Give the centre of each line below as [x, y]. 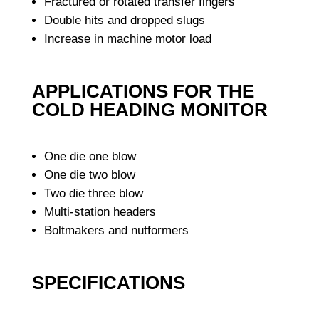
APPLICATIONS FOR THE [143, 91]
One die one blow [90, 157]
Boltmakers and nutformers [116, 231]
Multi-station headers [100, 212]
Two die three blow [93, 194]
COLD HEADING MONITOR [150, 110]
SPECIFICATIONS [108, 283]
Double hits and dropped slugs [124, 21]
